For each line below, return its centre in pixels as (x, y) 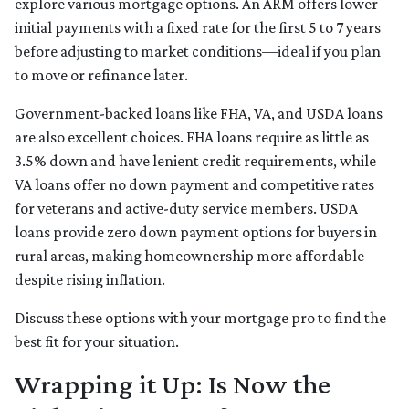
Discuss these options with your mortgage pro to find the (200, 318)
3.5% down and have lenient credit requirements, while (195, 161)
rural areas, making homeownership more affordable (189, 256)
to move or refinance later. (101, 75)
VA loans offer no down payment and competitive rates (194, 185)
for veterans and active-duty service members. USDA (186, 209)
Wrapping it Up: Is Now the (173, 384)
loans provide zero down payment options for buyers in (196, 232)
